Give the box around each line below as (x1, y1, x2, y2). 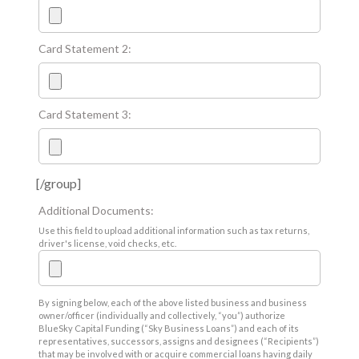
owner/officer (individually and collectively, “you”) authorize (38, 309, 286, 321)
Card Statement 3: (38, 107, 132, 121)
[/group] (35, 175, 81, 191)
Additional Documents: (38, 203, 155, 217)
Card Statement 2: (38, 41, 132, 55)
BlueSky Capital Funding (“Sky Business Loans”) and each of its (38, 322, 300, 333)
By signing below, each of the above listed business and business (38, 296, 308, 308)
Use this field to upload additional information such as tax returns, (38, 224, 310, 236)
